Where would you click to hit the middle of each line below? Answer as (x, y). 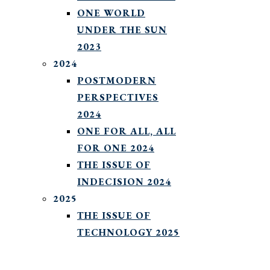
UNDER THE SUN (122, 30)
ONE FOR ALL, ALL (127, 131)
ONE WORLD (111, 13)
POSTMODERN (117, 80)
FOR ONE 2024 (116, 148)
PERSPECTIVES (118, 97)
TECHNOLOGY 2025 (128, 232)
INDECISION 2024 (124, 181)
